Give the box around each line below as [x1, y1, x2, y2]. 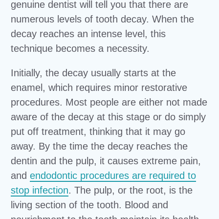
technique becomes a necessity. [11, 43, 150, 54]
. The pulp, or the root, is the [68, 185, 193, 196]
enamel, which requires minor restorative [11, 82, 188, 93]
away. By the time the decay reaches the [11, 141, 188, 152]
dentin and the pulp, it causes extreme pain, [11, 155, 201, 166]
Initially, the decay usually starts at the [11, 67, 176, 78]
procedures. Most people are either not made [11, 97, 208, 108]
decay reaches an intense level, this [11, 28, 166, 39]
